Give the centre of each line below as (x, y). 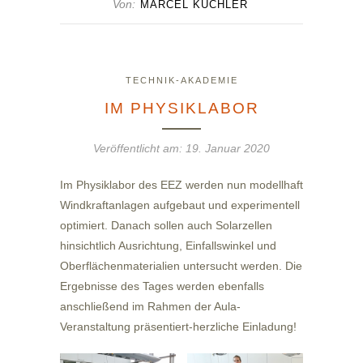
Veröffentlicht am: (139, 149)
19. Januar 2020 (228, 149)
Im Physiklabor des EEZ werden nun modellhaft (181, 185)
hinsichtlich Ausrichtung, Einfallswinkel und (168, 246)
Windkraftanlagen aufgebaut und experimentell (180, 205)
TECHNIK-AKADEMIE (181, 81)
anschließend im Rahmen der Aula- (150, 307)
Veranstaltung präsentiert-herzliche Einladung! (178, 327)
